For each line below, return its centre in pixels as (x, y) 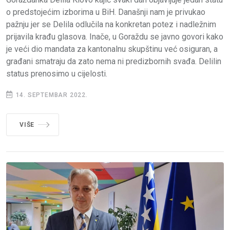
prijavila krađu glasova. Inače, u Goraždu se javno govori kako (115, 36)
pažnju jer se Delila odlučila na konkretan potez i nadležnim (111, 24)
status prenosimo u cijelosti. (57, 73)
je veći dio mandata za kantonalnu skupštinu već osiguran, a (112, 49)
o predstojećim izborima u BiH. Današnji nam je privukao (106, 12)
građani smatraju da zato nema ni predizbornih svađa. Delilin (114, 61)
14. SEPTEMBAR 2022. (51, 95)
